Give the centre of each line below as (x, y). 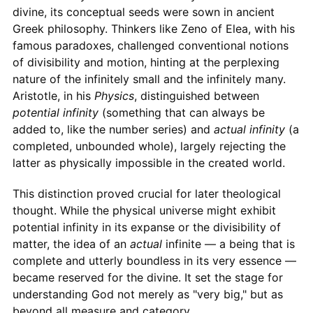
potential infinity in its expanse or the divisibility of (146, 227)
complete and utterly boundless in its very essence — (154, 260)
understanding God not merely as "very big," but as (147, 294)
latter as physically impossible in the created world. (148, 162)
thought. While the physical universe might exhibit (144, 210)
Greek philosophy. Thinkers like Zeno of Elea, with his (153, 28)
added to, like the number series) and (113, 129)
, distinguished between (196, 95)
